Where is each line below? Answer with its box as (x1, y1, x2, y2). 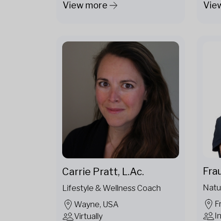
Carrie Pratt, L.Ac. (62, 165, 144, 178)
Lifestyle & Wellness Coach (62, 183, 161, 193)
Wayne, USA (74, 199, 118, 209)
